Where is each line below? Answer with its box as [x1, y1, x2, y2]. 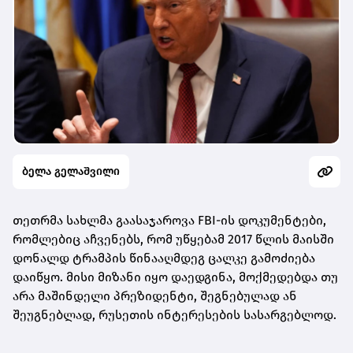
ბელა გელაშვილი [22, 165, 120, 179]
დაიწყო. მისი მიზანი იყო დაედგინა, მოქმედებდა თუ [13, 269, 338, 285]
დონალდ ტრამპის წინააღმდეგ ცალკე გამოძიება [13, 251, 315, 266]
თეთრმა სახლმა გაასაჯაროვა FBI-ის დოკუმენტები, [13, 213, 326, 229]
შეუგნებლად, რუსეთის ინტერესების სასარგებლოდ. [13, 307, 336, 323]
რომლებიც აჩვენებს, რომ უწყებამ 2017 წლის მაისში [13, 232, 334, 247]
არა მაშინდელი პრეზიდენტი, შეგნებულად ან [13, 288, 297, 304]
